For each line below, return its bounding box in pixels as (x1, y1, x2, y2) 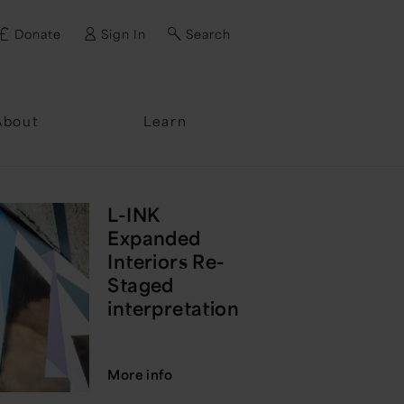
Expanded (107, 225, 201, 250)
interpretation (107, 296, 239, 320)
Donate (14, 26, 61, 41)
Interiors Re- (107, 249, 225, 273)
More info (107, 366, 172, 382)
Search (186, 26, 231, 41)
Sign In (101, 26, 146, 41)
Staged (107, 272, 174, 297)
